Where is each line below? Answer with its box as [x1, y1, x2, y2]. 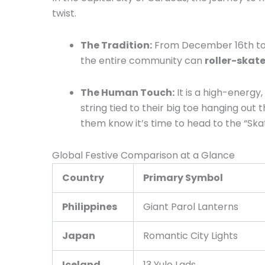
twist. [52, 6, 76, 20]
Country [62, 170, 104, 185]
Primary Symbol [143, 170, 223, 185]
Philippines [62, 199, 117, 214]
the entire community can [80, 53, 205, 67]
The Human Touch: [80, 85, 174, 99]
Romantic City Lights [143, 228, 238, 243]
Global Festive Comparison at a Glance [52, 148, 235, 162]
